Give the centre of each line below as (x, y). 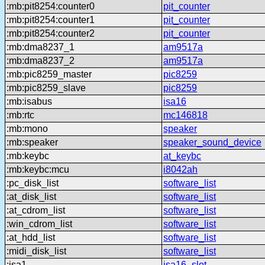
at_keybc (182, 156)
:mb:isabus (29, 101)
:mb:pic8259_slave (46, 88)
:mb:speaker (32, 142)
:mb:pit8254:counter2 (51, 33)
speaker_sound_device (212, 142)
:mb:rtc (20, 115)
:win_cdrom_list (39, 224)
